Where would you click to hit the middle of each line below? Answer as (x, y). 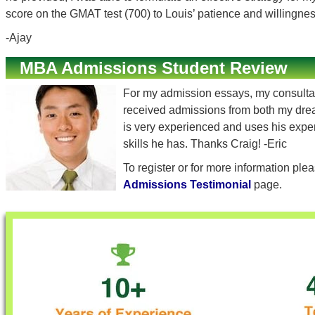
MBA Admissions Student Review (154, 68)
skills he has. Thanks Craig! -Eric (205, 144)
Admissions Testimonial (187, 185)
